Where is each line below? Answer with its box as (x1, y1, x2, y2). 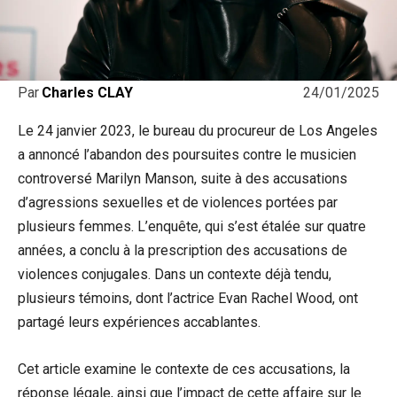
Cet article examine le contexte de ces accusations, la (18, 361, 350, 378)
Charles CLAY (42, 84, 133, 102)
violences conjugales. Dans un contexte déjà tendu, (18, 266, 331, 284)
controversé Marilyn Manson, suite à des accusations (18, 170, 347, 188)
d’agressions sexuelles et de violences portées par (18, 194, 338, 212)
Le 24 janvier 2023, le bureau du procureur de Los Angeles (18, 122, 378, 140)
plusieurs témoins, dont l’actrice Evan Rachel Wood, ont (18, 290, 358, 307)
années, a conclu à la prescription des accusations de (18, 242, 347, 260)
